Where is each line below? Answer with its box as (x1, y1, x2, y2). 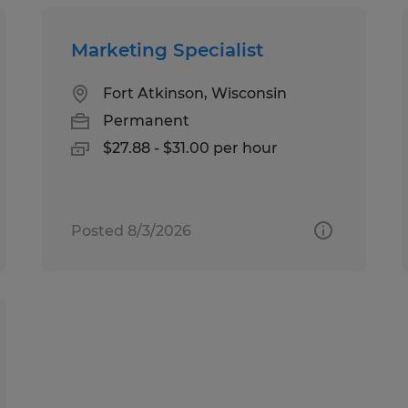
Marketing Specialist (71, 38, 264, 61)
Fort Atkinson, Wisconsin (103, 84, 288, 102)
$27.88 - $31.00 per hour (103, 138, 279, 157)
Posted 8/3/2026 (71, 221, 192, 240)
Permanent (103, 111, 190, 129)
